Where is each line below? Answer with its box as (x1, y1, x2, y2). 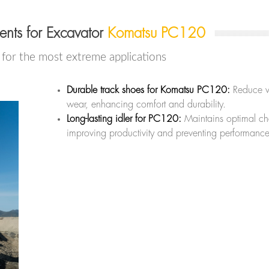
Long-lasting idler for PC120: (67, 113, 181, 124)
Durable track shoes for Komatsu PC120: (67, 85, 230, 95)
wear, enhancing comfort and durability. (67, 99, 226, 109)
